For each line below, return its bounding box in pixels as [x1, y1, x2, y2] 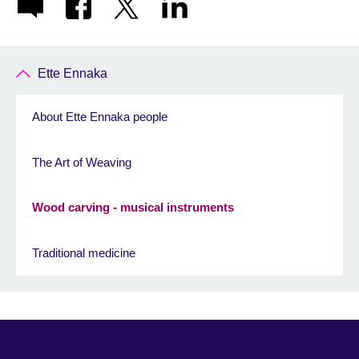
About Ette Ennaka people [32, 110, 167, 124]
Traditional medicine [32, 245, 135, 260]
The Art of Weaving [32, 155, 131, 169]
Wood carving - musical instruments [32, 200, 234, 215]
